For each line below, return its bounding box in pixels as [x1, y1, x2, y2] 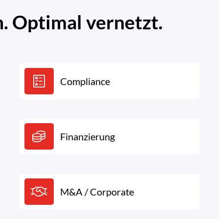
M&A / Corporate [60, 186, 134, 198]
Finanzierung [60, 131, 115, 143]
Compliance [60, 75, 110, 87]
